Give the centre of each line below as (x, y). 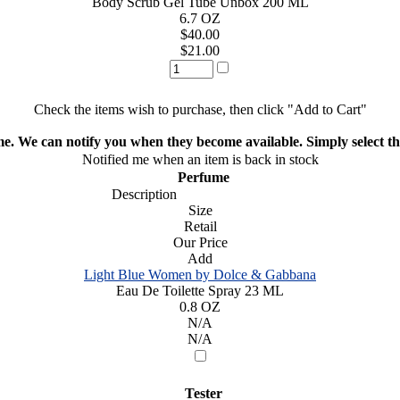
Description (138, 194)
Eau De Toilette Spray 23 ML (200, 290)
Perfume (200, 177)
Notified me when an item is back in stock (200, 159)
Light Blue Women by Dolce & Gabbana (200, 274)
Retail (200, 226)
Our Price (200, 242)
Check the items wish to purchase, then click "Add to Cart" (200, 109)
